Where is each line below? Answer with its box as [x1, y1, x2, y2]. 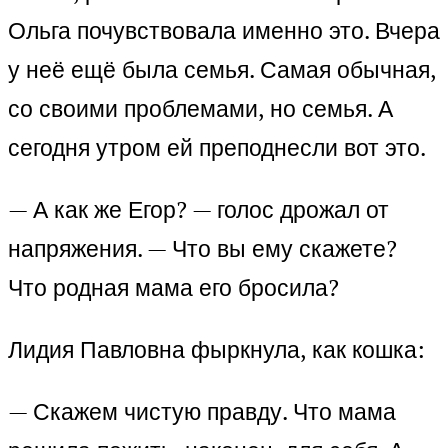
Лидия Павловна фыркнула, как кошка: [8, 334, 425, 366]
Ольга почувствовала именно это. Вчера [8, 15, 440, 47]
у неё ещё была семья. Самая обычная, [8, 54, 436, 86]
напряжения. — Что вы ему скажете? [8, 233, 397, 265]
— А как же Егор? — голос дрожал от [8, 194, 389, 226]
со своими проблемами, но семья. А [8, 93, 393, 125]
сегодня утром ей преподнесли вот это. [8, 132, 426, 164]
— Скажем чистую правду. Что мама [8, 396, 396, 428]
